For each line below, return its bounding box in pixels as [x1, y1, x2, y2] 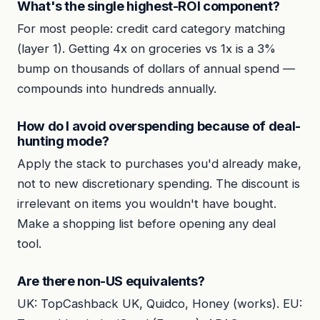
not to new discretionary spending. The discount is [17, 176, 300, 191]
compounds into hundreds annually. [17, 81, 216, 96]
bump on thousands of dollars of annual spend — [17, 61, 295, 76]
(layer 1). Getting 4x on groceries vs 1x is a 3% [17, 41, 276, 56]
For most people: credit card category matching [17, 21, 285, 36]
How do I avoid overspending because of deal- [17, 118, 301, 134]
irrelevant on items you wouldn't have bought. [17, 196, 276, 211]
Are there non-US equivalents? [17, 272, 205, 289]
